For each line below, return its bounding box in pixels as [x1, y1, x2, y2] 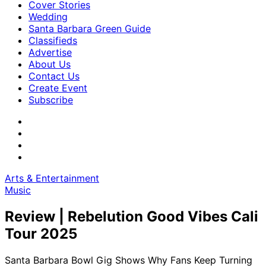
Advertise [28, 46, 72, 58]
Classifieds [28, 34, 77, 46]
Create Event [28, 82, 87, 94]
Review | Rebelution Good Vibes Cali [5, 207, 258, 225]
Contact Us [28, 70, 80, 82]
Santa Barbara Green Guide [28, 23, 151, 34]
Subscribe [28, 94, 73, 106]
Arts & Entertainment [5, 172, 99, 184]
